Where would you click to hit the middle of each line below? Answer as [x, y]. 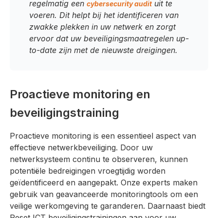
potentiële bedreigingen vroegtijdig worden [88, 171]
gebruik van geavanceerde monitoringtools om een [104, 194]
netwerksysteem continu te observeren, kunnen [99, 159]
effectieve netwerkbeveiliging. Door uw [81, 147]
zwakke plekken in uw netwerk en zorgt [102, 27]
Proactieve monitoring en [80, 94]
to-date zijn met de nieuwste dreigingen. [103, 50]
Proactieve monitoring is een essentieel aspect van [103, 136]
